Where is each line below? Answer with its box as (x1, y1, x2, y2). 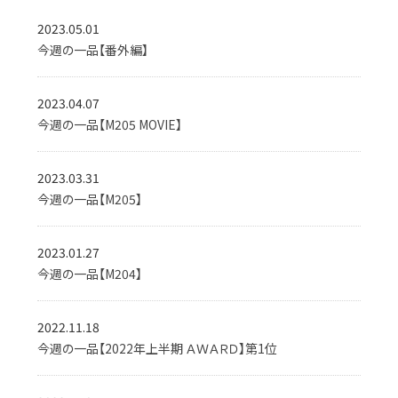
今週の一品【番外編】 (37, 41, 149, 59)
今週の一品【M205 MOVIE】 (37, 115, 183, 133)
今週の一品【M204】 (37, 265, 143, 283)
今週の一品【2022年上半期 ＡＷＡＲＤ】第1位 (37, 339, 278, 357)
